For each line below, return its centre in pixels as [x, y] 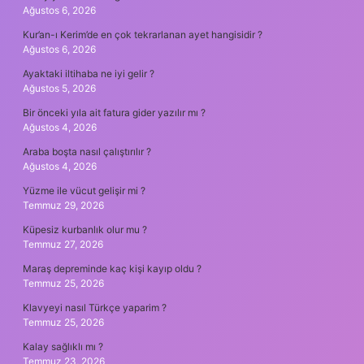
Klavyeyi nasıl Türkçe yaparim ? [95, 307]
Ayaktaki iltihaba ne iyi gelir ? [89, 73]
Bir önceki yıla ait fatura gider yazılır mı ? [114, 112]
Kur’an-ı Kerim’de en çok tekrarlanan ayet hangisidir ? [143, 34]
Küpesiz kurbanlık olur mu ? [85, 229]
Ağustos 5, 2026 [59, 88]
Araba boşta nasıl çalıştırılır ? [87, 151]
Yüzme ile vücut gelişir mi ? [84, 190]
